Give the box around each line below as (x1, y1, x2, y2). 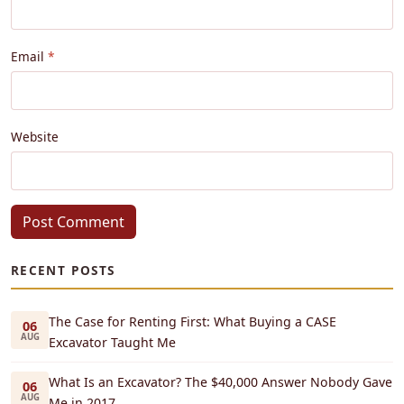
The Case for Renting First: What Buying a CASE (49, 313, 336, 331)
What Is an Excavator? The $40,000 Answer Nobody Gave (49, 373, 392, 391)
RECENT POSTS (11, 262, 115, 280)
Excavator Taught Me (49, 334, 176, 352)
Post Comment (23, 212, 124, 233)
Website (11, 128, 59, 146)
